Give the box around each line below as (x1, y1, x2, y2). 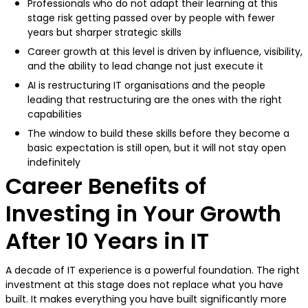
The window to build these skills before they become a (27, 126, 289, 141)
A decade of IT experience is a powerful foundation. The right (5, 263, 300, 278)
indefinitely (27, 155, 83, 170)
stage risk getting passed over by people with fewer (27, 11, 275, 25)
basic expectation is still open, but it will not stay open (27, 141, 286, 155)
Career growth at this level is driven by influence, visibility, (27, 45, 302, 59)
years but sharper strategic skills (27, 25, 184, 40)
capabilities (27, 107, 85, 122)
